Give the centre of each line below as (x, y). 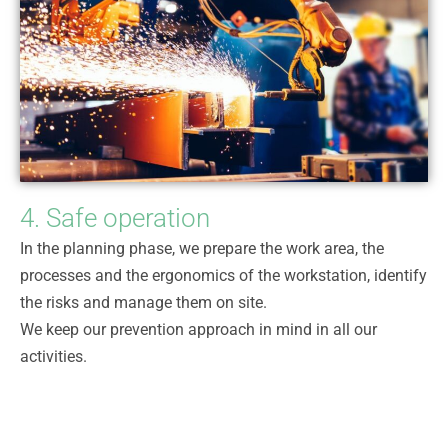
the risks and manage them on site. (143, 302)
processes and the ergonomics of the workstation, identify (223, 275)
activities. (53, 356)
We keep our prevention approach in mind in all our (198, 329)
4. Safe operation (115, 217)
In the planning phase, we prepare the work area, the (202, 248)
